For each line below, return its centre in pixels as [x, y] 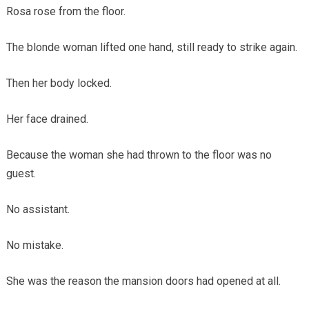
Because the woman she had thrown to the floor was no [139, 154]
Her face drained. [47, 119]
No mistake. [34, 245]
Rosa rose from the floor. [66, 11]
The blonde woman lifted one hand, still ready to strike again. [151, 47]
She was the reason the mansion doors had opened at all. [143, 281]
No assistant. [38, 209]
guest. [21, 173]
